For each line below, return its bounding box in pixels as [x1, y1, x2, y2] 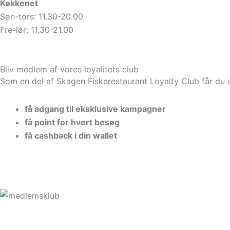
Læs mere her [12, 159, 66, 170]
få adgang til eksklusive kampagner [25, 103, 166, 114]
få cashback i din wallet [25, 130, 117, 141]
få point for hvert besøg [25, 117, 120, 127]
